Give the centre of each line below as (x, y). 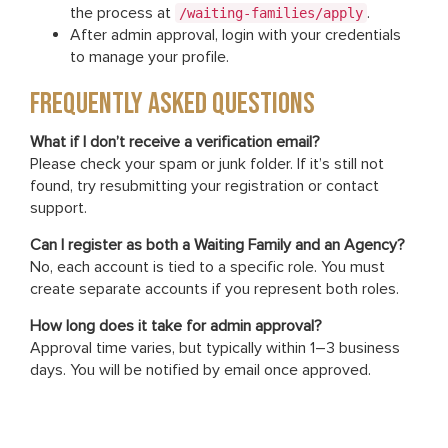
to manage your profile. (149, 57)
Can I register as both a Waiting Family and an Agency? (217, 245)
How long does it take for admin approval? (176, 326)
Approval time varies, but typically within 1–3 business (215, 348)
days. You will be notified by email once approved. (200, 370)
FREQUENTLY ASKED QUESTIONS (172, 104)
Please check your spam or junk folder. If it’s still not (207, 164)
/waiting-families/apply (271, 13)
